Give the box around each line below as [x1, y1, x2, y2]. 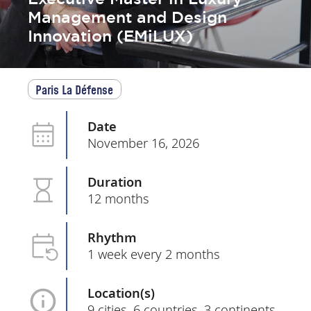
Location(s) [87, 283, 155, 301]
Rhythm [87, 228, 137, 246]
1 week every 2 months [87, 244, 221, 262]
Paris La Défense [35, 82, 114, 98]
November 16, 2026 [87, 133, 200, 151]
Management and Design [28, 7, 228, 28]
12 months [87, 189, 150, 207]
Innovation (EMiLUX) [28, 26, 194, 47]
